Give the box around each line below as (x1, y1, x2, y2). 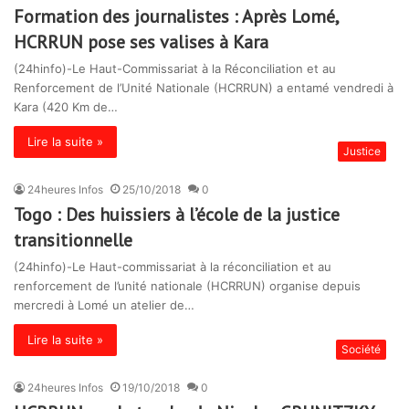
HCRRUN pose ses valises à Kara (14, 30, 268, 55)
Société (341, 342, 381, 357)
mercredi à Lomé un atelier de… (14, 298, 194, 313)
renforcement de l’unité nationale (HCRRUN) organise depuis (14, 278, 361, 294)
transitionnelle (14, 228, 132, 253)
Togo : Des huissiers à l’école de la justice (14, 203, 340, 227)
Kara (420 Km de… (14, 100, 118, 115)
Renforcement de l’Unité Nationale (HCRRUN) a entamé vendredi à (14, 80, 393, 96)
